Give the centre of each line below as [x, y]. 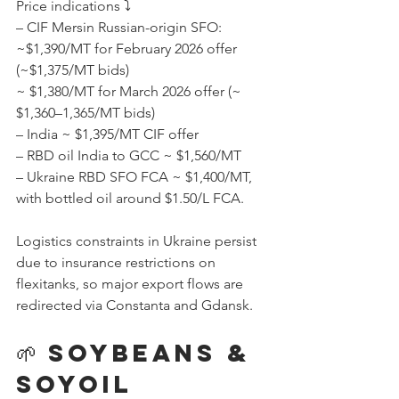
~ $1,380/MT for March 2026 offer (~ [130, 91]
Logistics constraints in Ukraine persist [138, 241]
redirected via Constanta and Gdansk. [134, 305]
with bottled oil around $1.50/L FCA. [130, 198]
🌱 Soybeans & [138, 353]
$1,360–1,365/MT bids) [87, 113]
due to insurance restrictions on [118, 262]
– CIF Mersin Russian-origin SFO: [119, 27]
